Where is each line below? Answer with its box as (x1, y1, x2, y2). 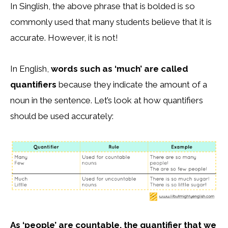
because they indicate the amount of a (56, 79, 207, 90)
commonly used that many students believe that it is (10, 16, 212, 27)
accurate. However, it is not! (10, 32, 118, 43)
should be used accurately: (10, 110, 113, 121)
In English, (10, 63, 51, 74)
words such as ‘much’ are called (51, 63, 188, 74)
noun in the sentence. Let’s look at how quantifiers (10, 95, 203, 105)
